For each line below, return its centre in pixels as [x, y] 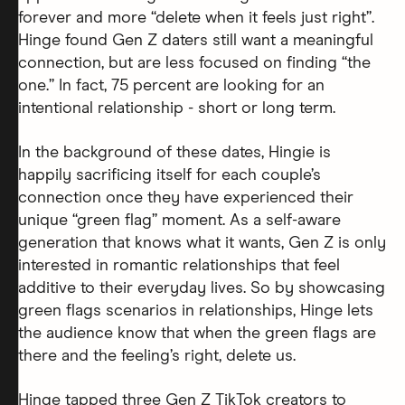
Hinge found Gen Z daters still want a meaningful [196, 40]
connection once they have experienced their [186, 198]
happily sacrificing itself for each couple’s [170, 175]
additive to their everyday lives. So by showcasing [202, 288]
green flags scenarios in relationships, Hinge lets [196, 311]
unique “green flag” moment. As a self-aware [179, 220]
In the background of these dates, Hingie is [174, 152]
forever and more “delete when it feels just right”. [196, 18]
